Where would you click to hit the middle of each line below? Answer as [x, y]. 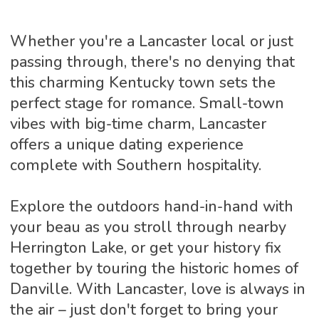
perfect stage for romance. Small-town [147, 103]
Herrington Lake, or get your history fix [145, 247]
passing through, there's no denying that [152, 62]
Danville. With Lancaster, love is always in [157, 289]
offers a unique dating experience [126, 144]
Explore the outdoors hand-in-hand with [151, 206]
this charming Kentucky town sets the [142, 82]
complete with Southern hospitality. [135, 165]
